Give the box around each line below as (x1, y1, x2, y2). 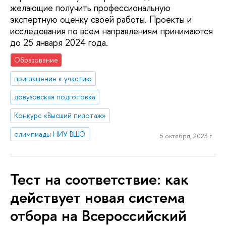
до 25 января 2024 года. (10, 36, 108, 49)
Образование (14, 54, 59, 65)
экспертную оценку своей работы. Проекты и (10, 13, 192, 26)
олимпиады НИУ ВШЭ (14, 129, 86, 139)
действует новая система (10, 186, 185, 208)
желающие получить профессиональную (10, 2, 171, 15)
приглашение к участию (14, 73, 92, 83)
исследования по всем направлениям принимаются (10, 25, 213, 38)
